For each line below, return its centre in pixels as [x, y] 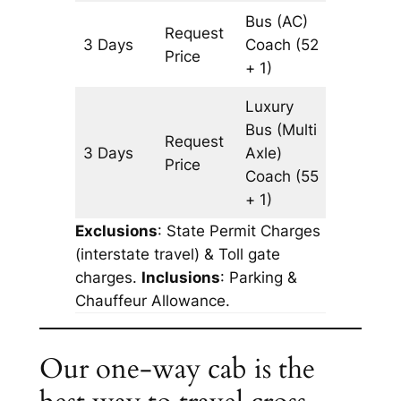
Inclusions [180, 277]
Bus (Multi [282, 129]
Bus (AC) [277, 21]
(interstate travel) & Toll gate [177, 254]
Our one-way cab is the [177, 369]
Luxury [270, 106]
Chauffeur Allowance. [152, 300]
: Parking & [258, 277]
